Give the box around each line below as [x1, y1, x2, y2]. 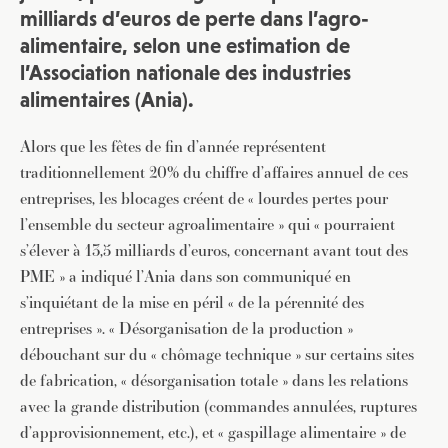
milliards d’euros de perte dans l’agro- [20, 7, 369, 31]
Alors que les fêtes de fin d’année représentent [20, 135, 326, 158]
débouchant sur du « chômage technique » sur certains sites [20, 343, 414, 366]
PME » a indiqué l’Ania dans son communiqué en [20, 265, 351, 288]
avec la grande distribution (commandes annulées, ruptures [20, 395, 417, 418]
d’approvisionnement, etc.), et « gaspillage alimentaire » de [20, 421, 406, 444]
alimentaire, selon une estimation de [20, 34, 350, 58]
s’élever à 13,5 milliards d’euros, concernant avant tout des [20, 239, 408, 262]
